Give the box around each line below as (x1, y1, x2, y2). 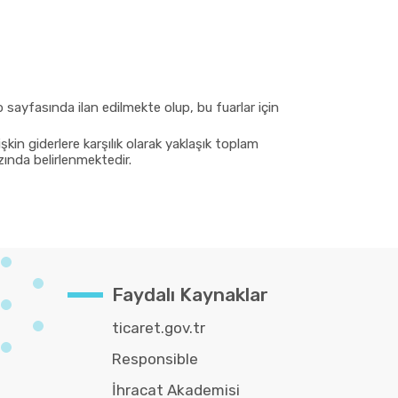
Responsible (111, 350, 198, 368)
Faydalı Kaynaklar (111, 283, 268, 306)
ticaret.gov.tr (111, 319, 205, 337)
